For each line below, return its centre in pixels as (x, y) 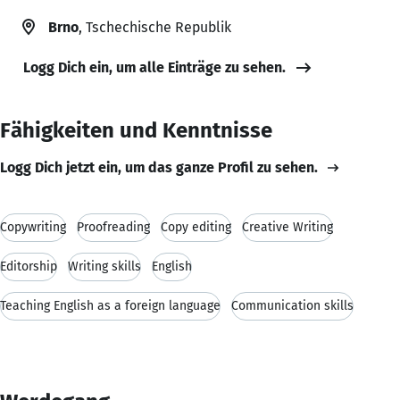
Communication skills (292, 305)
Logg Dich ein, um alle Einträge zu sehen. (154, 67)
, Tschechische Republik (155, 27)
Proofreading (113, 227)
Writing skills (104, 266)
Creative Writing (287, 227)
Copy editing (196, 227)
